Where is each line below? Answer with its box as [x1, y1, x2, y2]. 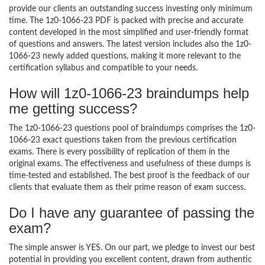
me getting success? [9, 101, 137, 117]
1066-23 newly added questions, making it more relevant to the [9, 52, 241, 60]
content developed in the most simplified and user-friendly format [9, 28, 248, 37]
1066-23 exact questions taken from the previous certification [9, 136, 237, 144]
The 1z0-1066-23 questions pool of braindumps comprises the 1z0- [9, 124, 256, 132]
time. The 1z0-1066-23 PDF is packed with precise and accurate [9, 17, 243, 25]
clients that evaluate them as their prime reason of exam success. [9, 183, 245, 192]
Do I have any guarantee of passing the [9, 205, 254, 221]
